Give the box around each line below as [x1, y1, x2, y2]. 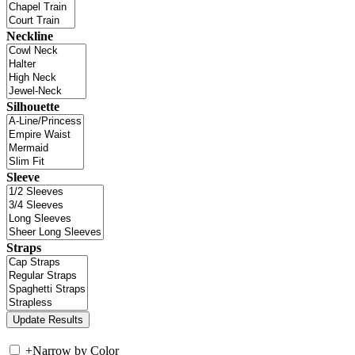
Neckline [6, 29, 53, 44]
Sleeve [6, 170, 40, 185]
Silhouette [6, 100, 59, 114]
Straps [6, 241, 41, 255]
